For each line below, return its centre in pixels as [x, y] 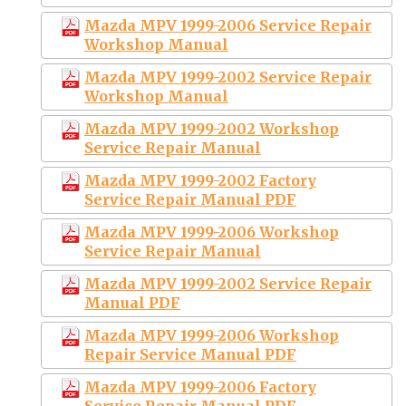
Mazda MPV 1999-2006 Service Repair [228, 25]
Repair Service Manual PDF [190, 354]
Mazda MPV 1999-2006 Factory [200, 387]
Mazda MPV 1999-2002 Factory [200, 180]
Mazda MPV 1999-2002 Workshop [212, 128]
